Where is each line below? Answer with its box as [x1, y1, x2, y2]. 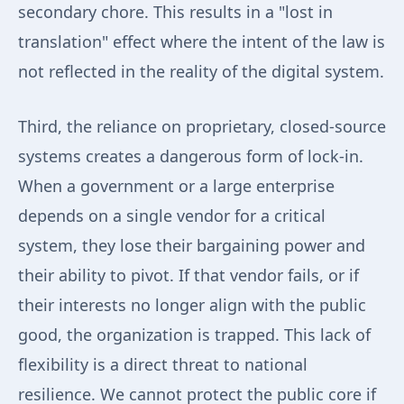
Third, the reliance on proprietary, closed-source [18, 115, 386, 138]
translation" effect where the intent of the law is [18, 31, 385, 53]
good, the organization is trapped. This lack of [18, 324, 371, 346]
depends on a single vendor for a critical [18, 205, 326, 227]
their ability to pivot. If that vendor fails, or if [18, 264, 359, 287]
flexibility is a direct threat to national [18, 353, 308, 376]
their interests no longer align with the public [18, 294, 366, 317]
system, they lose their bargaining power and [18, 234, 365, 257]
